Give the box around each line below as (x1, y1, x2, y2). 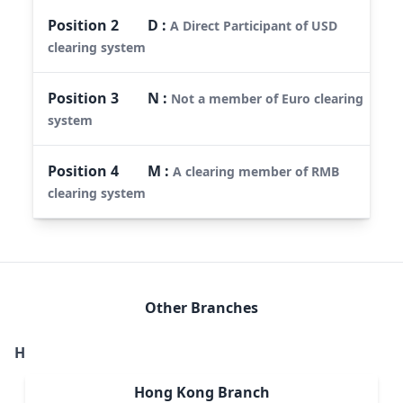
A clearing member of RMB (173, 162, 340, 180)
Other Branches (145, 297, 258, 318)
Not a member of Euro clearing (171, 89, 364, 107)
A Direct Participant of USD (170, 16, 338, 34)
